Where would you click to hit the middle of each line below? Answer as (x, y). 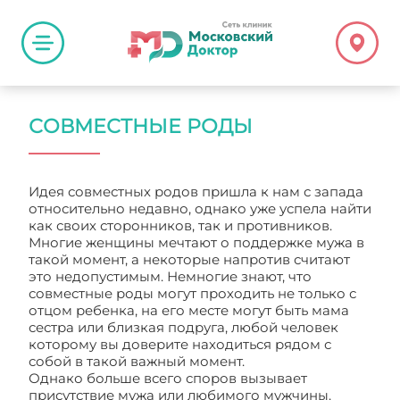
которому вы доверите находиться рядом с (180, 344)
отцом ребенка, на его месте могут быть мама (189, 310)
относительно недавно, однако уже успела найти (200, 208)
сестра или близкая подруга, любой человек (183, 327)
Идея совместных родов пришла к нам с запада (196, 192)
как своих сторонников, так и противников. (180, 225)
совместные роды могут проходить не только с (192, 293)
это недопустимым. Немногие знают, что (170, 276)
